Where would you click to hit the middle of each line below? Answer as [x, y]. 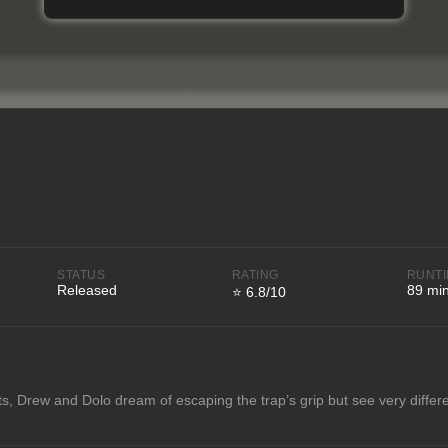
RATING [255, 274]
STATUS [81, 274]
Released [87, 289]
